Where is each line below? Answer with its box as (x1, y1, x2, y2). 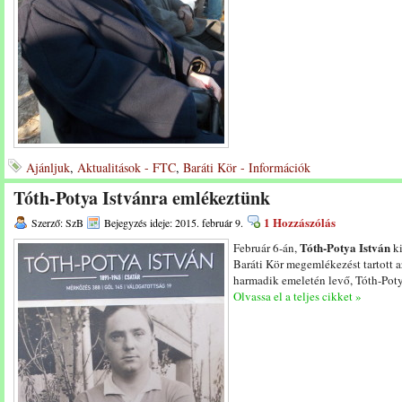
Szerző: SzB (31, 215, 83, 230)
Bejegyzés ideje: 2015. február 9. (104, 215, 243, 230)
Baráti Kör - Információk (183, 159, 310, 176)
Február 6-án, (233, 240, 300, 256)
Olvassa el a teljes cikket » (233, 288, 362, 304)
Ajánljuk (26, 159, 70, 176)
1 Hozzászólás (264, 214, 336, 231)
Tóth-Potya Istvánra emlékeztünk (13, 185, 270, 211)
